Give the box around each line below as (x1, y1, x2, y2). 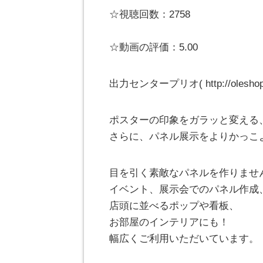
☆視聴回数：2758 (109, 9, 190, 20)
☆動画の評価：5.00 (109, 42, 198, 53)
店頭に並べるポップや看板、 (109, 200, 239, 211)
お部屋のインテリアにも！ (109, 217, 229, 228)
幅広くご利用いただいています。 (109, 233, 259, 244)
